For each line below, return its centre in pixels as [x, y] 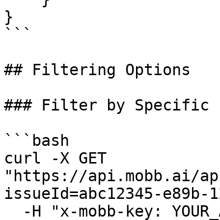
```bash [37, 140]
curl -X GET [55, 158]
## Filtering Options [97, 70]
